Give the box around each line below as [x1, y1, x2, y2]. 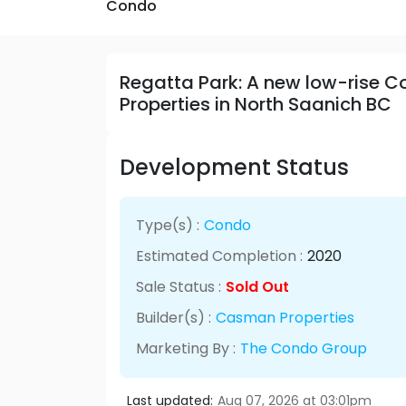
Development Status [120, 151, 349, 182]
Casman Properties [215, 306, 354, 328]
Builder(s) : [135, 306, 211, 328]
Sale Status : [135, 275, 221, 297]
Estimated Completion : [135, 245, 303, 266]
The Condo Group [239, 337, 367, 359]
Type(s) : [135, 214, 199, 236]
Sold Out [225, 275, 289, 297]
